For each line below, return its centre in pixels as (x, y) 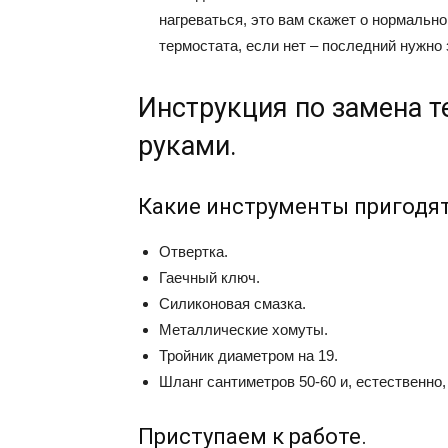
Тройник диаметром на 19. (248, 355)
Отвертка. (193, 251)
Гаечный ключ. (209, 277)
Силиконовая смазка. (232, 303)
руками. (187, 146)
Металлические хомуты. (243, 329)
